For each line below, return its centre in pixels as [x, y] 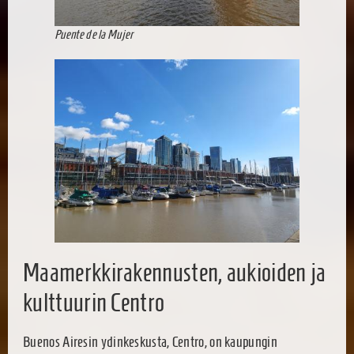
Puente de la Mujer [94, 35]
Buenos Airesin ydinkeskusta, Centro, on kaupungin [150, 342]
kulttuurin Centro [94, 303]
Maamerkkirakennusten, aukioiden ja [175, 273]
